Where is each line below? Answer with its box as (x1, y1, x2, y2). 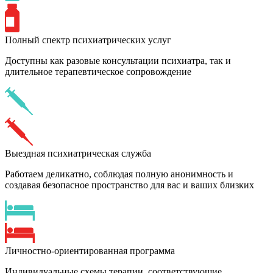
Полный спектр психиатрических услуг (5, 35, 171, 46)
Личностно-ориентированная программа (5, 246, 175, 257)
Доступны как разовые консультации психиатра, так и (5, 55, 231, 66)
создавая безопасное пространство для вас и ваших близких (5, 180, 254, 191)
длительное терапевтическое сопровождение (5, 66, 191, 77)
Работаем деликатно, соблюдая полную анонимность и (5, 169, 233, 180)
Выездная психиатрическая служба (5, 148, 151, 159)
